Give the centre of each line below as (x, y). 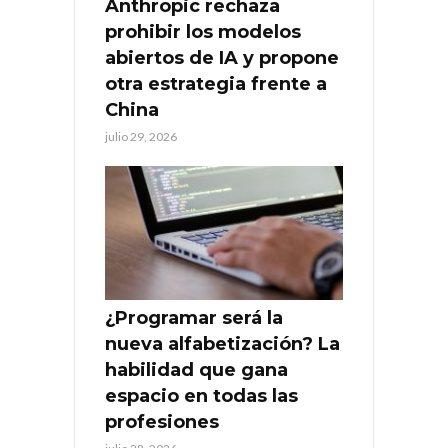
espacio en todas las (201, 395)
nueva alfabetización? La (222, 343)
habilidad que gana (196, 369)
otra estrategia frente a (216, 83)
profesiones (162, 421)
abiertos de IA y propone (222, 57)
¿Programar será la (194, 317)
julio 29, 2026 (141, 136)
